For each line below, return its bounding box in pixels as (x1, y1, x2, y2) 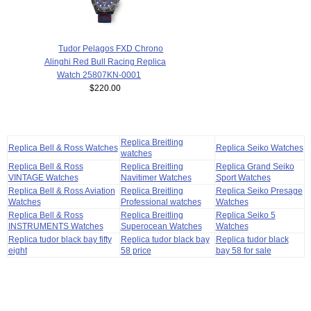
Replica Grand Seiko (215, 161, 294, 171)
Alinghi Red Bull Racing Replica (44, 57, 166, 67)
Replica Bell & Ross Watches (8, 142, 118, 152)
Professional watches (120, 196, 201, 206)
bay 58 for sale (215, 245, 271, 255)
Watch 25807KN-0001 (57, 70, 142, 80)
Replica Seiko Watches (215, 142, 303, 152)
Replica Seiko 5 (215, 210, 276, 219)
